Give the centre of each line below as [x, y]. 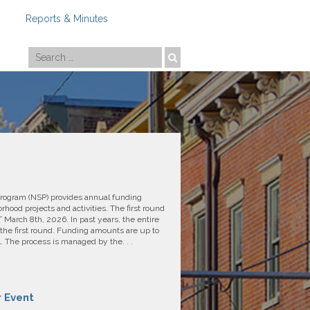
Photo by [256, 46]
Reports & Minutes [67, 19]
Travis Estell [284, 46]
